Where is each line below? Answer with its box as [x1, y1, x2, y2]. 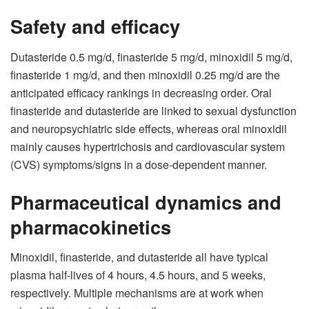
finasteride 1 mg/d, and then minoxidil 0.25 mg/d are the [10, 66, 280, 83]
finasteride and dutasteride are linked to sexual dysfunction [10, 102, 297, 119]
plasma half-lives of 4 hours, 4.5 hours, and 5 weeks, [10, 267, 266, 283]
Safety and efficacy [10, 12, 180, 40]
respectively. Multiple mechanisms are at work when [10, 285, 263, 301]
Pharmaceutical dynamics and [10, 188, 281, 215]
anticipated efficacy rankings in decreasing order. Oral [10, 84, 272, 101]
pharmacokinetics [10, 212, 171, 240]
